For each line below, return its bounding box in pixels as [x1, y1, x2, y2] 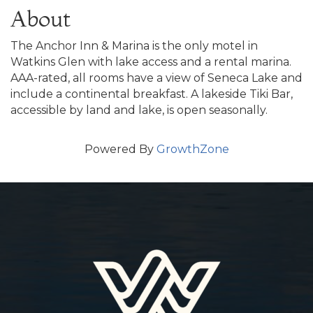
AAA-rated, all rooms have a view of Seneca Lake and [10, 71, 303, 85]
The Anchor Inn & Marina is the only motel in [10, 38, 258, 52]
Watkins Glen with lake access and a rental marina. [10, 54, 291, 68]
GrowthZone [156, 142, 229, 156]
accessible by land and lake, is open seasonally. [10, 103, 268, 117]
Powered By [84, 142, 156, 156]
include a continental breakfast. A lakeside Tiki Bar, [10, 87, 293, 101]
